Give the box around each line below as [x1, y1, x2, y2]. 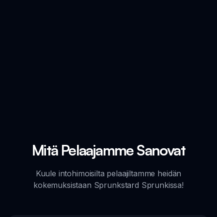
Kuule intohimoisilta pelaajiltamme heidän [35, 168, 182, 178]
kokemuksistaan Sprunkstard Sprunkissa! [33, 180, 184, 190]
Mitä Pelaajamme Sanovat [31, 140, 186, 159]
